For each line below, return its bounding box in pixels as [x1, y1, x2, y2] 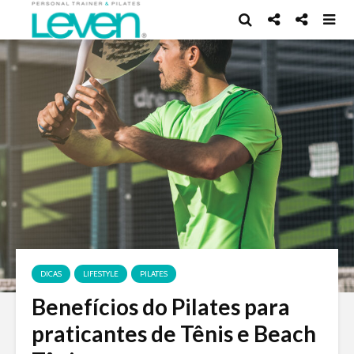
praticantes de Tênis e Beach [32, 320, 316, 347]
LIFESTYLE [83, 269, 119, 279]
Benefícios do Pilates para [32, 293, 290, 320]
